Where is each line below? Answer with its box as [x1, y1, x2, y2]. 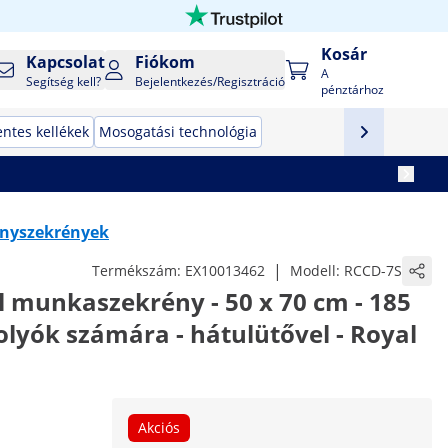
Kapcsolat [26, 51, 106, 73]
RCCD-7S [344, 261, 402, 280]
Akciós [138, 418, 180, 437]
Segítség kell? [26, 73, 102, 90]
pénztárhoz [321, 81, 384, 98]
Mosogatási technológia [99, 122, 257, 141]
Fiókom [135, 51, 196, 73]
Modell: [290, 261, 344, 280]
